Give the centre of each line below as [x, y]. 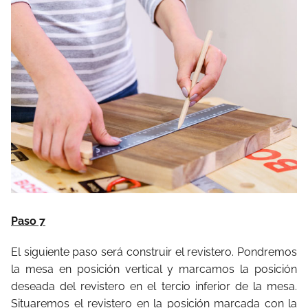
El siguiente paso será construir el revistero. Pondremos [154, 252]
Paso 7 [28, 221]
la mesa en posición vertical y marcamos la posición [154, 269]
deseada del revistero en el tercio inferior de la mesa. [154, 287]
